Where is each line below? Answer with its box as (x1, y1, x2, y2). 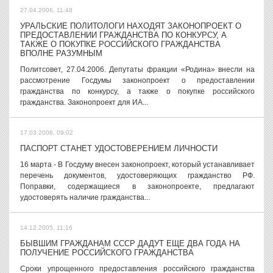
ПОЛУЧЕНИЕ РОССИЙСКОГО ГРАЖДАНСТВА (20, 248, 194, 257)
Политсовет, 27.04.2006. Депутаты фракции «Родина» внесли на (20, 65, 255, 74)
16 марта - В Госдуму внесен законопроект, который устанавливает (20, 160, 255, 169)
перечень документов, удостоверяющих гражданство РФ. (20, 171, 255, 180)
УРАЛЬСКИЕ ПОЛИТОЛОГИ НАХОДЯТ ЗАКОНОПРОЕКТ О (20, 21, 241, 30)
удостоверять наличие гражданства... (20, 193, 150, 202)
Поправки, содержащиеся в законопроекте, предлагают (20, 182, 255, 191)
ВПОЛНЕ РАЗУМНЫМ (20, 49, 102, 58)
